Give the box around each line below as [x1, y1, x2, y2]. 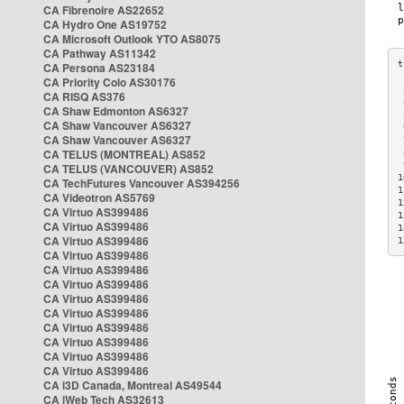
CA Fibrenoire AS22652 [43, 2, 164, 18]
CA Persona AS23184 [43, 60, 155, 76]
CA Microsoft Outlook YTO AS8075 [43, 31, 221, 47]
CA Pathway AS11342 [43, 45, 156, 61]
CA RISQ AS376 [43, 88, 125, 105]
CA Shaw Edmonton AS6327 [43, 103, 188, 119]
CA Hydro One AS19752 [43, 16, 167, 32]
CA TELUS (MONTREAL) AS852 [43, 146, 206, 162]
